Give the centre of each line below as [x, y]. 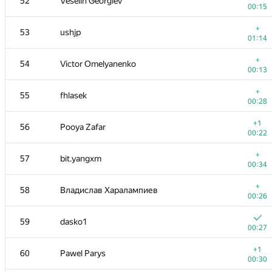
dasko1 [74, 222]
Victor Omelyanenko [98, 64]
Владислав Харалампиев [109, 190]
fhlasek [73, 95]
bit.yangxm [81, 158]
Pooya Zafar [83, 127]
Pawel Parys [83, 253]
